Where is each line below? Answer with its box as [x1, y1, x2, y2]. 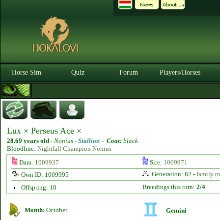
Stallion [78, 137, 100, 144]
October [45, 206, 67, 214]
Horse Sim [12, 69, 41, 76]
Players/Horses [159, 69, 200, 76]
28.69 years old [7, 137, 49, 144]
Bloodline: [7, 145, 37, 152]
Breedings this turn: [142, 183, 196, 191]
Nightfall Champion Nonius [37, 145, 111, 152]
